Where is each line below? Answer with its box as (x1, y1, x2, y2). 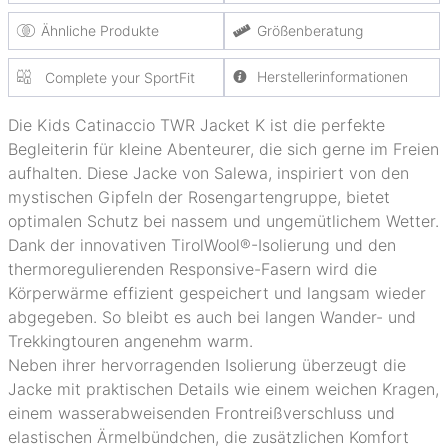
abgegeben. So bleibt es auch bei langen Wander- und (8, 307, 416, 327)
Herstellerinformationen (256, 68, 408, 85)
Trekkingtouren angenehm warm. (8, 331, 253, 351)
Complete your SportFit (41, 69, 195, 86)
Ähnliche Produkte (41, 22, 159, 39)
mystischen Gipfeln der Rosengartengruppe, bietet (8, 187, 390, 207)
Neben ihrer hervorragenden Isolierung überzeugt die (8, 355, 406, 375)
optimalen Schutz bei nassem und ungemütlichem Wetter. (8, 211, 439, 231)
